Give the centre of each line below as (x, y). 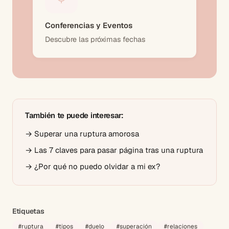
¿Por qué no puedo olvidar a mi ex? (97, 166)
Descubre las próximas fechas (95, 39)
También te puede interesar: (74, 115)
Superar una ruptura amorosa (87, 133)
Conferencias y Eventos (89, 25)
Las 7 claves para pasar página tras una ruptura (119, 150)
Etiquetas (28, 211)
